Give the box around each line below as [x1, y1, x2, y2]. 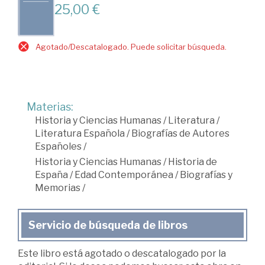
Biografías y [180, 169, 232, 180]
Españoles [35, 140, 82, 152]
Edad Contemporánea [75, 169, 173, 180]
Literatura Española [35, 127, 125, 139]
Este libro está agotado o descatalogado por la [18, 247, 226, 259]
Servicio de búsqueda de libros [28, 218, 188, 231]
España [35, 169, 68, 180]
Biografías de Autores [131, 127, 230, 139]
